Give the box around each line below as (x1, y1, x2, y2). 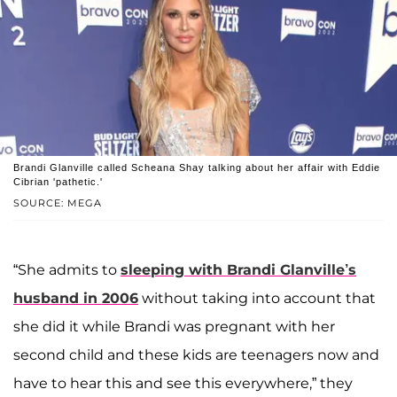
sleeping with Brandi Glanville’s (121, 261, 356, 278)
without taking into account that (138, 289, 376, 307)
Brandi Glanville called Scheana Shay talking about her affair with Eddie (13, 161, 380, 173)
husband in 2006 (13, 289, 138, 307)
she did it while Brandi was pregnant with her (13, 317, 335, 335)
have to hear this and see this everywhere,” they (13, 374, 353, 392)
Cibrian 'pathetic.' (13, 175, 103, 187)
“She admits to (13, 261, 121, 278)
